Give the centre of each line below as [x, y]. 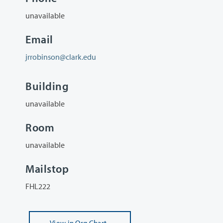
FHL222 [38, 186]
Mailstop [47, 169]
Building [47, 86]
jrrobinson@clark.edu [61, 57]
